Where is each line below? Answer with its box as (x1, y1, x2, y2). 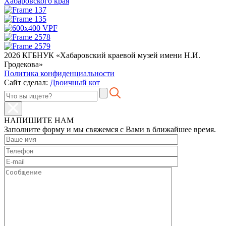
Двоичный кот (50, 78, 100, 87)
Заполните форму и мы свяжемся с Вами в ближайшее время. (4, 125, 216, 134)
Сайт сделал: (4, 78, 50, 87)
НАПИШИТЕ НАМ (4, 116, 74, 125)
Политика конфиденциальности (4, 69, 115, 78)
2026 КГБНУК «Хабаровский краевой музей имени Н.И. (4, 51, 200, 60)
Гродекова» (4, 60, 43, 69)
